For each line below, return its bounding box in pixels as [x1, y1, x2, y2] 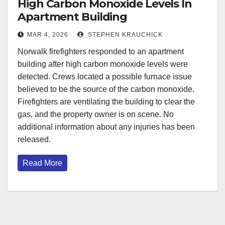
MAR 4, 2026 [27, 31, 68, 38]
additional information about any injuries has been [18, 122, 195, 131]
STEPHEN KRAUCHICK [86, 31, 163, 38]
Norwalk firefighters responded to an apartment [18, 47, 184, 56]
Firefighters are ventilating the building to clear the [18, 97, 195, 106]
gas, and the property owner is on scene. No [18, 109, 174, 119]
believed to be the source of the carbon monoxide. [18, 84, 194, 93]
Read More [23, 158, 62, 167]
